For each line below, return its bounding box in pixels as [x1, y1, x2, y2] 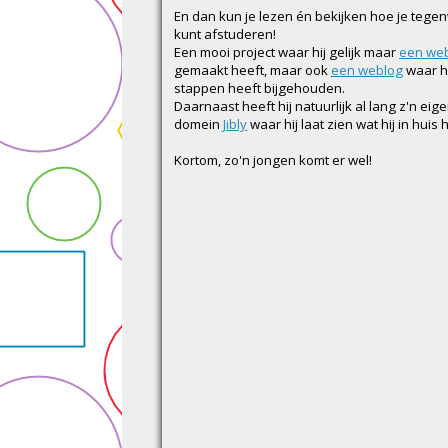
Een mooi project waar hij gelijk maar [174, 42, 399, 61]
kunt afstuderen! [174, 24, 276, 43]
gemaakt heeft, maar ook [174, 60, 331, 79]
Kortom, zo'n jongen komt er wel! [174, 150, 372, 169]
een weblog [331, 60, 403, 79]
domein [174, 114, 223, 133]
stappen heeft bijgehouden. [174, 78, 345, 97]
